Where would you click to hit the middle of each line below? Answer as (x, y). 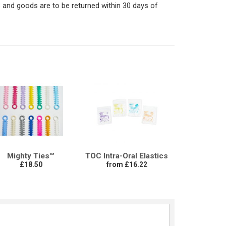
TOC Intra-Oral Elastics (127, 156)
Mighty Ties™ (31, 156)
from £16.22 (127, 165)
